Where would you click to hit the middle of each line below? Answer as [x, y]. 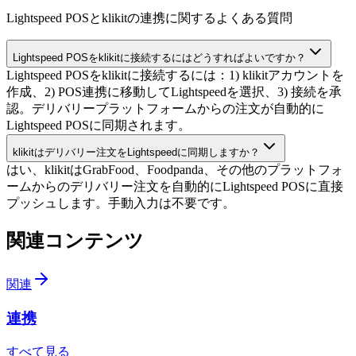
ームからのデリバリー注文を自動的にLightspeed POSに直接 [175, 187]
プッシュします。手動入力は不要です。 [121, 203]
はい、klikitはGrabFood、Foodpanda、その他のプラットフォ [175, 170]
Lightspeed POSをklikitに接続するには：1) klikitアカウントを [175, 75]
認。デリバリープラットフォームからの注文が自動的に [165, 109]
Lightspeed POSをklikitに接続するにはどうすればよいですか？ [159, 58]
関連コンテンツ [75, 241]
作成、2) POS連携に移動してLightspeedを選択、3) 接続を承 [174, 92]
